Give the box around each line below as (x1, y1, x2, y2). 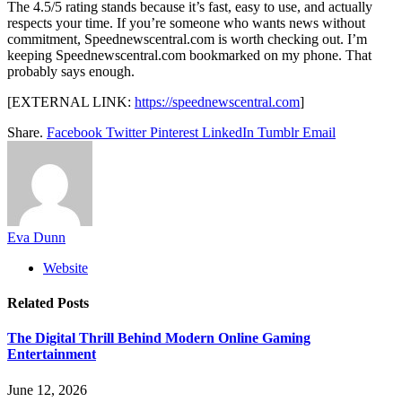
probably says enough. (7, 63, 135, 79)
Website (43, 259, 88, 275)
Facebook (47, 124, 102, 140)
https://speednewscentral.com (135, 93, 300, 109)
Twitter (106, 124, 146, 140)
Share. (7, 124, 43, 140)
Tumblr (258, 124, 299, 140)
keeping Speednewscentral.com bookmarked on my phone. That (7, 47, 371, 63)
